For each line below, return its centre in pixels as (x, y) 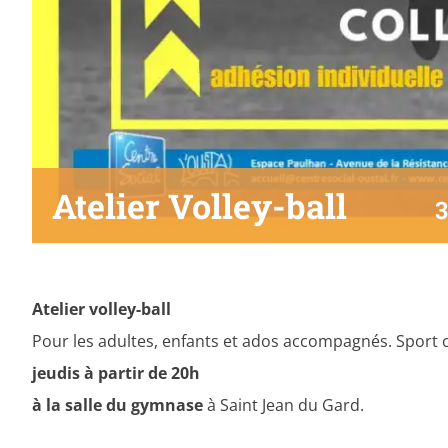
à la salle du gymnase (117, 404)
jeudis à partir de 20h (116, 372)
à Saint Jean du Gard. (283, 404)
